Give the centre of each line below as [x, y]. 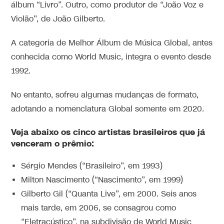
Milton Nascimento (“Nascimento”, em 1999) [102, 180]
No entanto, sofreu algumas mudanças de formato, [105, 95]
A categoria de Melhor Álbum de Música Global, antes [112, 43]
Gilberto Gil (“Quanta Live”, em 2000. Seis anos [109, 194]
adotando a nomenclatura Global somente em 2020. [108, 109]
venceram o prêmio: [53, 143]
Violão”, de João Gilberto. [58, 19]
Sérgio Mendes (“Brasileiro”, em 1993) [92, 166]
